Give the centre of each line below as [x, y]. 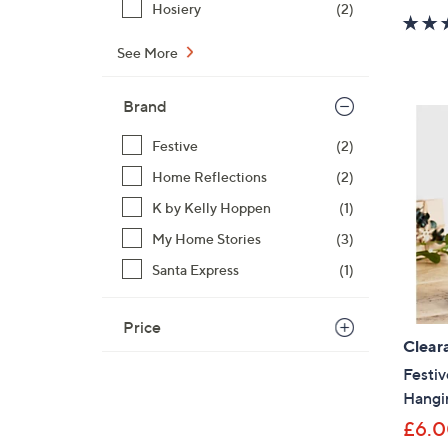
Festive [175, 145]
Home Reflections [209, 176]
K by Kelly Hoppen [211, 207]
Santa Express [195, 269]
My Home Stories [206, 238]
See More [149, 52]
